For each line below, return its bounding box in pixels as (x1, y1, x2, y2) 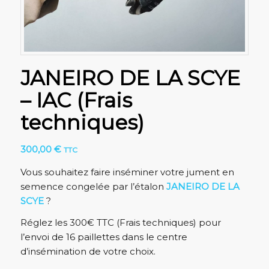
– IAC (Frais (20, 87, 132, 113)
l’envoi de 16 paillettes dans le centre (20, 231, 187, 243)
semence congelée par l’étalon (20, 180, 164, 192)
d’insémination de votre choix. (20, 246, 156, 258)
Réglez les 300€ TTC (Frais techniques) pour (20, 217, 221, 229)
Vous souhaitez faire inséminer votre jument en (20, 166, 234, 178)
